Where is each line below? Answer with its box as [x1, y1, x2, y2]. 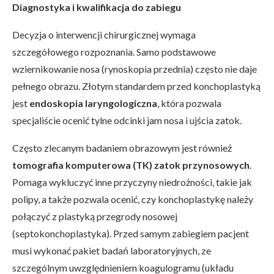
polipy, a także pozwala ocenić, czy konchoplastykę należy [12, 193, 253, 206]
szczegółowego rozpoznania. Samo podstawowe [12, 46, 216, 58]
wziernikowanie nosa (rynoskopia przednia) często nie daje [12, 63, 257, 75]
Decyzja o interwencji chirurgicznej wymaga [12, 29, 196, 41]
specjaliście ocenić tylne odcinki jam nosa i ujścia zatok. [12, 114, 242, 127]
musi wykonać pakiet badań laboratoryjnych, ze [12, 245, 211, 257]
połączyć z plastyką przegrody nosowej [12, 210, 177, 223]
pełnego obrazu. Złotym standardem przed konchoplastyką [12, 80, 261, 92]
